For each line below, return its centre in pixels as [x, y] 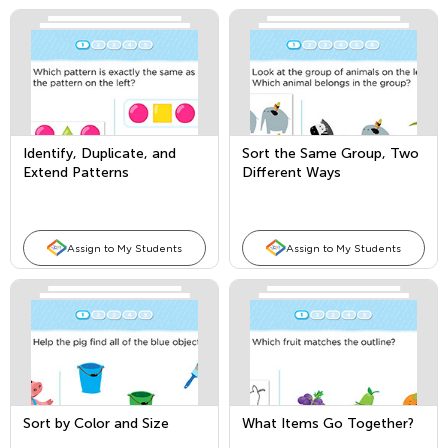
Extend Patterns [76, 172]
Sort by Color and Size [96, 423]
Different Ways [291, 172]
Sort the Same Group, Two [330, 153]
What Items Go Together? [328, 423]
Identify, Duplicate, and [99, 153]
